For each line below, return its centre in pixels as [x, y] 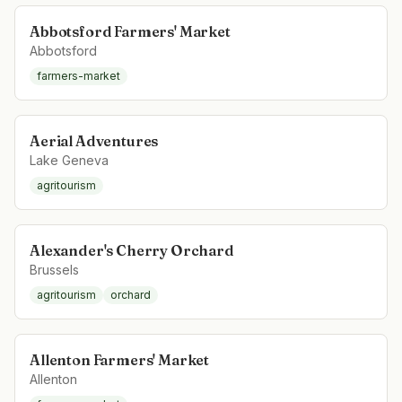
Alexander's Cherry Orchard [132, 250]
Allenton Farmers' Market [120, 360]
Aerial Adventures [94, 141]
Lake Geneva [69, 160]
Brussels [54, 270]
